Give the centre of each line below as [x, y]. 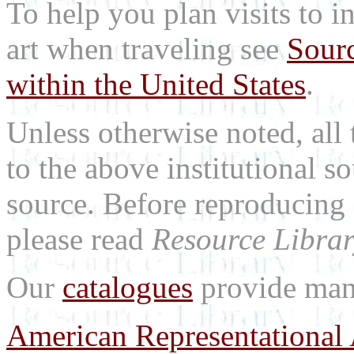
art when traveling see [147, 49]
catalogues [128, 287]
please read [79, 239]
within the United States [156, 84]
